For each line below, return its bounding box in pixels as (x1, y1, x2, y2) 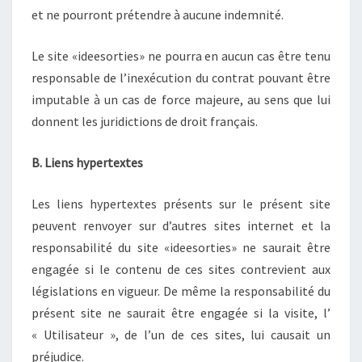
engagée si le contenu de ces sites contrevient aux (32, 260, 330, 277)
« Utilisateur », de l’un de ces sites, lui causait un (32, 326, 330, 343)
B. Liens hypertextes (32, 154, 143, 170)
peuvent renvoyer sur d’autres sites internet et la (32, 217, 330, 234)
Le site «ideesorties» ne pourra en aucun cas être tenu (32, 47, 330, 64)
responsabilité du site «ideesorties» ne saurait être (32, 238, 330, 255)
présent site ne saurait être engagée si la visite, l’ (32, 304, 330, 321)
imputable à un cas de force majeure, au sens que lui (32, 90, 330, 107)
